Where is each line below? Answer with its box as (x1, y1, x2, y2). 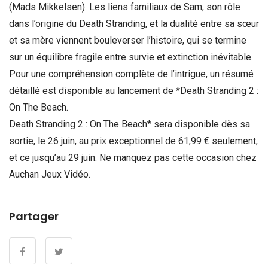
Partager (9, 208, 59, 224)
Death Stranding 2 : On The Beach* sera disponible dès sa (9, 118, 250, 130)
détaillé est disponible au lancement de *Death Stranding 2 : (9, 84, 258, 96)
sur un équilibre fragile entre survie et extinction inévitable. (9, 51, 253, 63)
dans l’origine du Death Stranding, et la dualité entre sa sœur (9, 17, 259, 29)
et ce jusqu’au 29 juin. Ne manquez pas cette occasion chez (9, 151, 257, 163)
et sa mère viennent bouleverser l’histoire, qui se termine (9, 34, 246, 46)
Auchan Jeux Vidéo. (9, 168, 90, 180)
